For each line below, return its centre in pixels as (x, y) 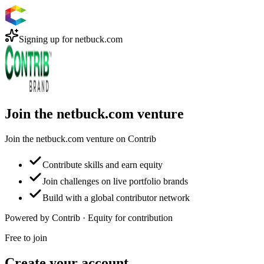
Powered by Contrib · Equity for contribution (89, 217)
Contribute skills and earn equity (103, 164)
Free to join (26, 237)
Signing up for (47, 39)
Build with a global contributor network (116, 197)
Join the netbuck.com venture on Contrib (80, 138)
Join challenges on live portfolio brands (115, 181)
